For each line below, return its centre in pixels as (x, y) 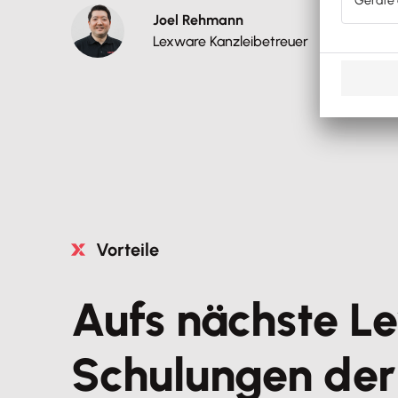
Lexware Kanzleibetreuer (231, 41)
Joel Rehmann (198, 20)
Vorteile (127, 249)
